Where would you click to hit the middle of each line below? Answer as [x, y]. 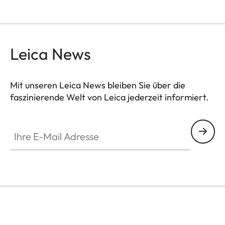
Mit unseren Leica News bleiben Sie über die [98, 85]
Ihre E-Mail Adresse [44, 125]
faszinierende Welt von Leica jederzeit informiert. [109, 97]
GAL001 [24, 109]
